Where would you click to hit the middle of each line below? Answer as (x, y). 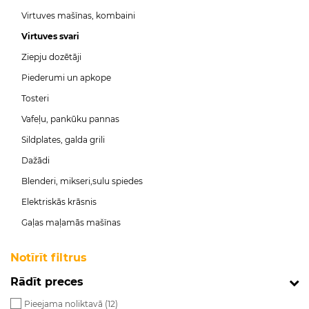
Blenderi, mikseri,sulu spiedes (82, 181)
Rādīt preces (47, 282)
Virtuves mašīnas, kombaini (78, 16)
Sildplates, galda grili (63, 140)
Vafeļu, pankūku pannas (70, 119)
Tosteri (35, 98)
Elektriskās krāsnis (59, 202)
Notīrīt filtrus (49, 258)
